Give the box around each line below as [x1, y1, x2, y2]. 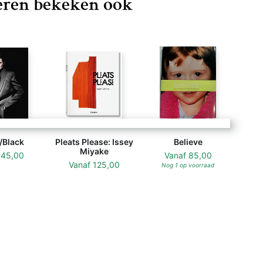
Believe [173, 137, 203, 147]
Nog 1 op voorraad [161, 161, 214, 168]
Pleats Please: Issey [55, 137, 133, 147]
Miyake [79, 146, 109, 156]
